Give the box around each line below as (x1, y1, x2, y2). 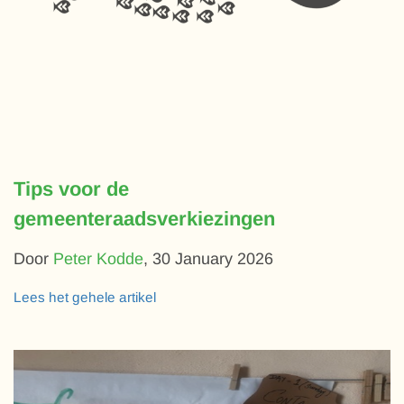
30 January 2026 (152, 249, 273, 268)
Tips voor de (14, 177, 129, 200)
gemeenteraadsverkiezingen (14, 207, 275, 230)
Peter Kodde (53, 249, 143, 268)
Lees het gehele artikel (14, 289, 156, 305)
